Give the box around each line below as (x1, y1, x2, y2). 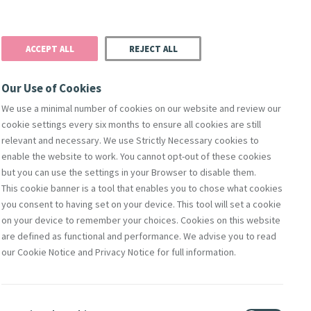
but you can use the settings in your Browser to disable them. (1, 166, 256, 178)
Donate (49, 13, 81, 26)
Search (224, 13, 254, 26)
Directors (163, 192, 204, 205)
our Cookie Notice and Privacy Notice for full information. (1, 246, 236, 258)
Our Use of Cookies (1, 81, 101, 96)
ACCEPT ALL (25, 43, 74, 54)
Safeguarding (180, 62, 254, 77)
